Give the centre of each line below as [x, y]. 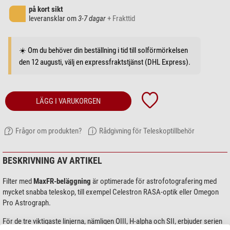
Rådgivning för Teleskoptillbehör [147, 131]
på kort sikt [46, 9]
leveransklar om [53, 19]
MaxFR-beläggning [62, 181]
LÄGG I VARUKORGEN [68, 101]
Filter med [18, 181]
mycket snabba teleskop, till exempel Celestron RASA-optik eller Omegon [111, 192]
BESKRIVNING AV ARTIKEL [52, 161]
